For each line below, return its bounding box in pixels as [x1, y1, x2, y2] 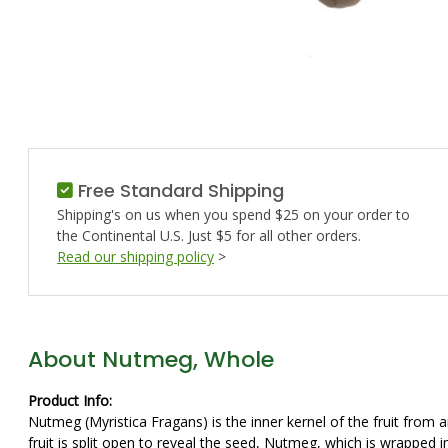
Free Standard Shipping [72, 178, 284, 203]
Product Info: [28, 391, 112, 410]
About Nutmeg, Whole [28, 344, 274, 375]
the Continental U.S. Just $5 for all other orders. [57, 226, 361, 245]
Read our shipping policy [57, 247, 214, 266]
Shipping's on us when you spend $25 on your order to [57, 205, 410, 224]
